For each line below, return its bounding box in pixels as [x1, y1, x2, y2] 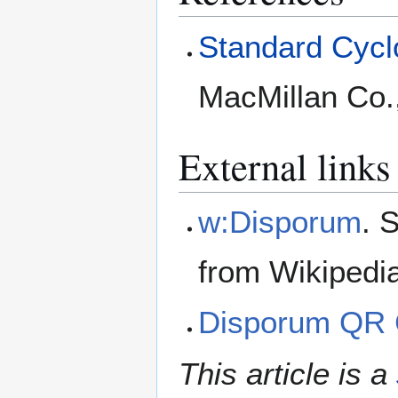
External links [179, 139, 391, 191]
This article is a [179, 355, 396, 391]
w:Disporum [198, 203, 362, 239]
